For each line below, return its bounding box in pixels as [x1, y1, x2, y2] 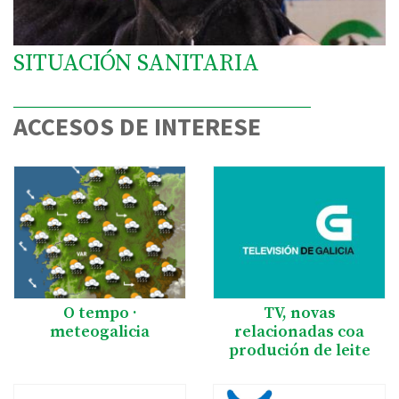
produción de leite [228, 339, 370, 361]
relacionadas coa [234, 321, 364, 342]
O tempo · [62, 302, 137, 323]
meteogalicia [50, 321, 150, 342]
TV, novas [263, 302, 336, 323]
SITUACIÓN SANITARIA [13, 48, 259, 78]
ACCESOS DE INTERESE [13, 110, 261, 142]
